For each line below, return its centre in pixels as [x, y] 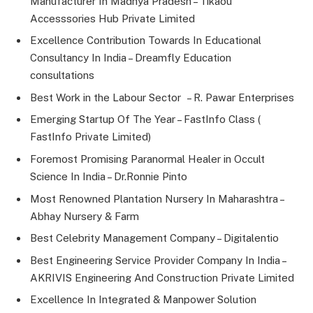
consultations [62, 75]
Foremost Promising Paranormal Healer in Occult [147, 159]
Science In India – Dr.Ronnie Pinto [109, 177]
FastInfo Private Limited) [90, 137]
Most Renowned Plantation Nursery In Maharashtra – [157, 198]
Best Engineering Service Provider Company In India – [158, 260]
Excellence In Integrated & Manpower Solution [143, 300]
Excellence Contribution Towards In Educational [146, 41]
